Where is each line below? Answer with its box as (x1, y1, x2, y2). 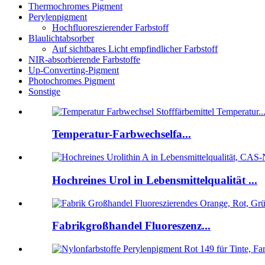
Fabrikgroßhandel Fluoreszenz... (52, 219, 211, 232)
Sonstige (28, 86, 60, 96)
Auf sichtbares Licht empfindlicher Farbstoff (52, 43, 218, 54)
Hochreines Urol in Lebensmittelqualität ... (52, 173, 257, 186)
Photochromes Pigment (28, 75, 115, 86)
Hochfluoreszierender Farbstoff (52, 22, 169, 33)
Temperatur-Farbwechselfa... (52, 128, 191, 141)
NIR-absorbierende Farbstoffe (28, 54, 140, 64)
